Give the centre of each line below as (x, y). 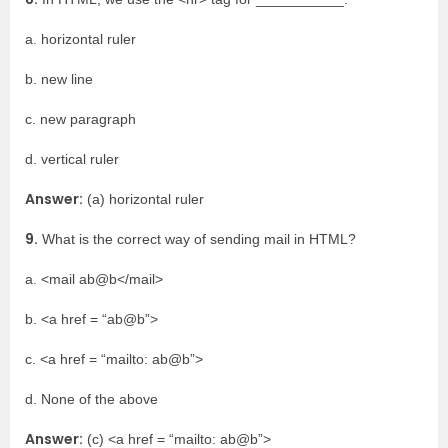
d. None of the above (91, 399)
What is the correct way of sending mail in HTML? (197, 239)
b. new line (59, 79)
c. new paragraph (80, 119)
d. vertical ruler (72, 159)
